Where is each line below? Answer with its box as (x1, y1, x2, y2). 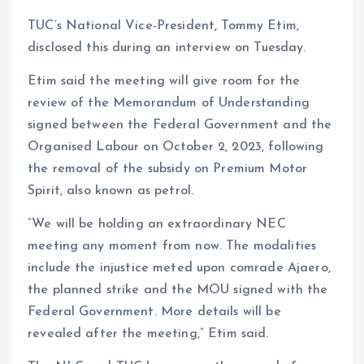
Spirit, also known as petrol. (28, 184, 194, 198)
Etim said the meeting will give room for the (28, 75, 301, 89)
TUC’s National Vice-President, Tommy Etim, (28, 19, 299, 33)
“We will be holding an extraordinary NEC (28, 218, 286, 232)
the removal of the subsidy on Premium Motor (28, 162, 308, 176)
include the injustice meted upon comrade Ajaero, (28, 262, 331, 275)
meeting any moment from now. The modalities (28, 240, 317, 253)
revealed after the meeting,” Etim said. (28, 327, 269, 341)
